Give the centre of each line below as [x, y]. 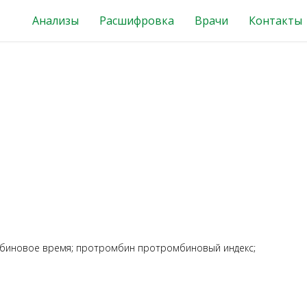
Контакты [275, 21]
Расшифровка [137, 21]
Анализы [56, 21]
